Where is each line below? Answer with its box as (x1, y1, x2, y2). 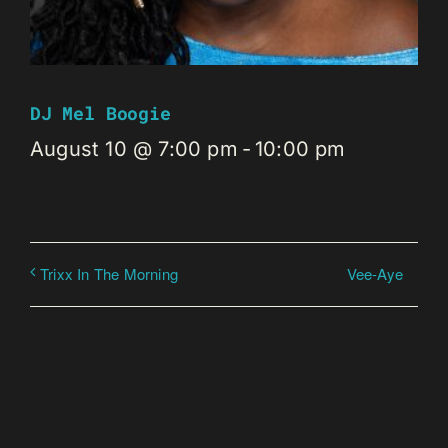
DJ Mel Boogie (30, 100, 171, 125)
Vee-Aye (346, 262, 403, 284)
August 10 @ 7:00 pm (30, 136, 238, 161)
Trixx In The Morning (40, 262, 178, 284)
